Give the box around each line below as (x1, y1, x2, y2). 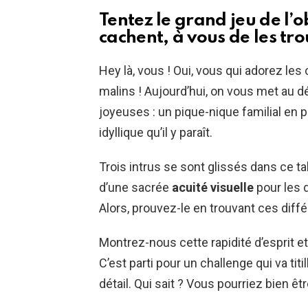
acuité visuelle (172, 180, 254, 195)
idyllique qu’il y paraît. (99, 125, 212, 140)
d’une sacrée (99, 180, 172, 195)
